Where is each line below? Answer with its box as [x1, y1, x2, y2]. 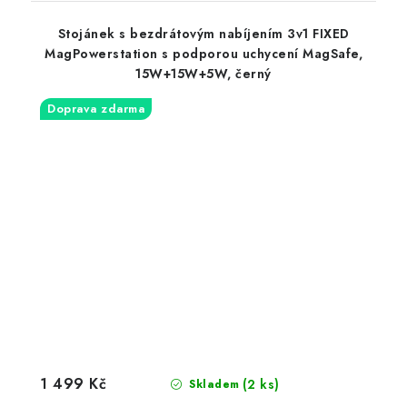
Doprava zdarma [47, 100, 144, 118]
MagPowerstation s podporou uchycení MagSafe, [45, 45, 362, 64]
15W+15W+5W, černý [135, 65, 272, 84]
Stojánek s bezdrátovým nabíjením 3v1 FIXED [57, 25, 350, 44]
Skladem [184, 376, 240, 392]
